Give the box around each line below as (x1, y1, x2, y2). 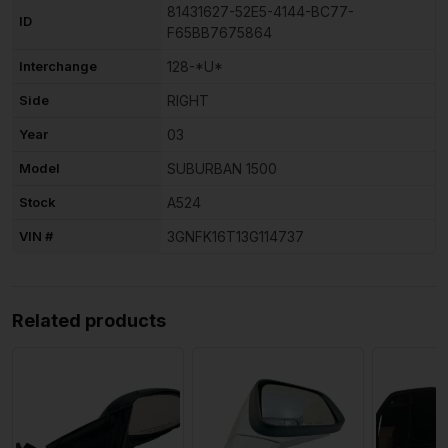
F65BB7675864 (167, 23, 272, 41)
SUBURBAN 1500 (167, 159, 277, 177)
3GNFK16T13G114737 (167, 227, 304, 245)
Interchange (19, 57, 97, 74)
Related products (12, 309, 166, 331)
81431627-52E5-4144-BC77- (167, 2, 354, 20)
